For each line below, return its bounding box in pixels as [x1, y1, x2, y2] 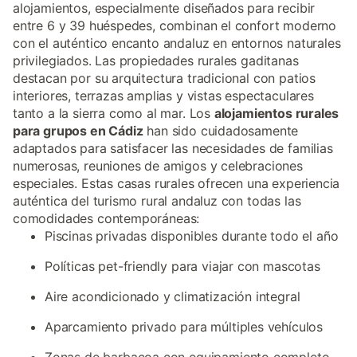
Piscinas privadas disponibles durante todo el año [45, 228, 339, 244]
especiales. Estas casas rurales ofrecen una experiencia [13, 175, 340, 191]
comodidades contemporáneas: [13, 210, 200, 226]
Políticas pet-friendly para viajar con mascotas [45, 258, 320, 274]
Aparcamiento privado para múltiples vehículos [45, 319, 324, 335]
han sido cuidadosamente [143, 123, 299, 139]
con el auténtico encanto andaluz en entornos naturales [13, 35, 341, 51]
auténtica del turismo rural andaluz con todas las [13, 193, 301, 209]
